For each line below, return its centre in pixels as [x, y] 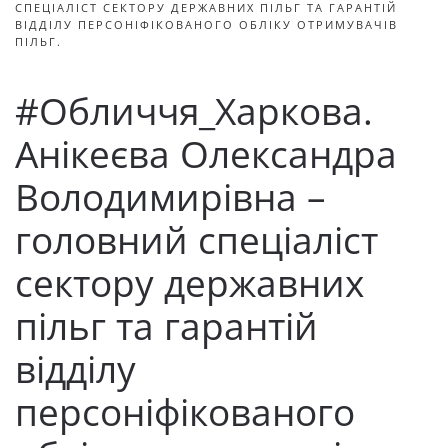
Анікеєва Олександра [206, 154]
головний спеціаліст [196, 240]
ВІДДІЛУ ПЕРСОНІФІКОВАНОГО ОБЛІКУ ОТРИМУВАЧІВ [206, 24]
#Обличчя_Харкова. [194, 111]
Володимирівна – [170, 197]
